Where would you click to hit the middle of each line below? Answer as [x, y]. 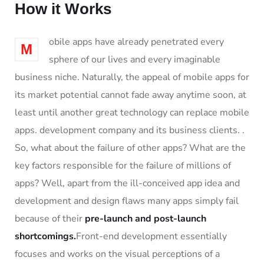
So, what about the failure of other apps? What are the [130, 148]
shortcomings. [45, 236]
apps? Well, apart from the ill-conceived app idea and [127, 183]
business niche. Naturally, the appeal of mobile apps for [132, 77]
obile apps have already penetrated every [136, 42]
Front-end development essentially [151, 236]
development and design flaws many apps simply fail [127, 201]
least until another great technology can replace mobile [132, 113]
